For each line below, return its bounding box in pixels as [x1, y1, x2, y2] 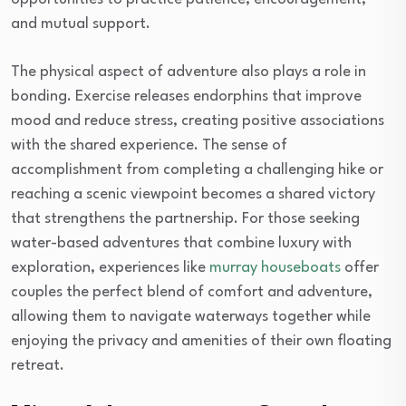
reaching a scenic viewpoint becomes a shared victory [11, 187, 375, 202]
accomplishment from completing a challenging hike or [11, 162, 383, 178]
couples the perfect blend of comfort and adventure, [11, 285, 372, 300]
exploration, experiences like [11, 260, 206, 275]
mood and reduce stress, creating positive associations [11, 113, 384, 129]
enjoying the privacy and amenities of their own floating [11, 333, 391, 349]
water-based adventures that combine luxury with [11, 236, 352, 251]
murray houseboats [206, 260, 341, 275]
